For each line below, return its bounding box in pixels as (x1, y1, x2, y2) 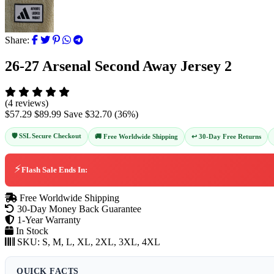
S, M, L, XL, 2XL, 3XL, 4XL (42, 236, 160, 247)
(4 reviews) (5, 97, 48, 108)
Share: (5, 35, 29, 45)
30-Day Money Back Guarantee (15, 203, 141, 214)
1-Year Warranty (15, 214, 81, 225)
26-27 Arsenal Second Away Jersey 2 (5, 57, 232, 74)
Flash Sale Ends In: (21, 165, 87, 174)
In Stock (16, 225, 48, 236)
